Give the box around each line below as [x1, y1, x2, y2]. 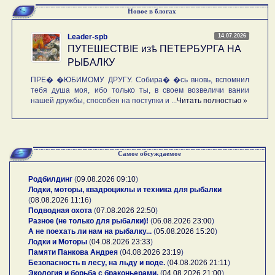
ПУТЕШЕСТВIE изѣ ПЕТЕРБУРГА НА [68, 43, 242, 54]
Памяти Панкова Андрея [28, 247, 118, 257]
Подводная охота [28, 206, 92, 215]
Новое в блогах [127, 7, 176, 15]
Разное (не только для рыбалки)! [28, 216, 149, 225]
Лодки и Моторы [28, 237, 87, 246]
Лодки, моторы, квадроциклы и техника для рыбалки [28, 185, 222, 194]
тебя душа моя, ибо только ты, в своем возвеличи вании [31, 85, 250, 95]
